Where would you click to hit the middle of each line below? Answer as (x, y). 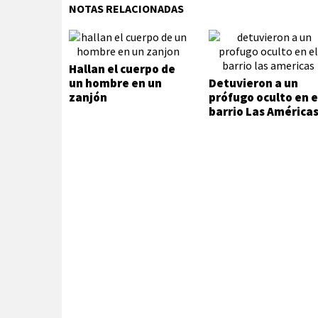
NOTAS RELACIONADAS (126, 9)
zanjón (88, 97)
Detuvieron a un (254, 83)
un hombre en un (115, 83)
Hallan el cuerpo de (122, 69)
